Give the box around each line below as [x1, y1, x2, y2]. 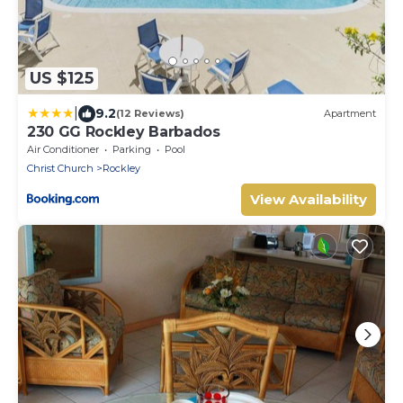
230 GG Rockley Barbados [27, 122, 220, 140]
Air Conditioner [27, 142, 99, 156]
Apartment [324, 107, 376, 121]
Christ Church [27, 161, 94, 175]
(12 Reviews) [116, 107, 184, 121]
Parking [112, 142, 151, 156]
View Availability [250, 190, 367, 208]
